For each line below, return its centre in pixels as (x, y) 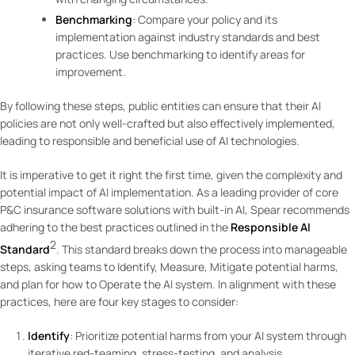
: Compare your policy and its (205, 20)
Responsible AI (271, 227)
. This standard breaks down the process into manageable (202, 249)
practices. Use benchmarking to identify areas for (180, 55)
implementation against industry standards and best (188, 37)
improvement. (92, 72)
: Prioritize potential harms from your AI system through (208, 335)
